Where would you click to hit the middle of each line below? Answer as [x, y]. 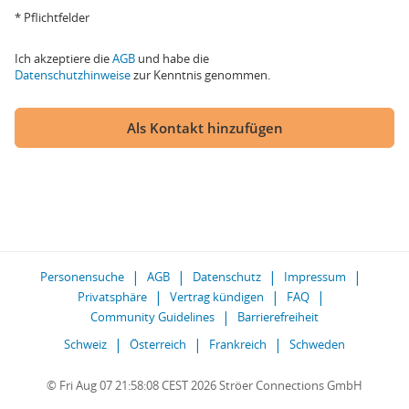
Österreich [158, 344]
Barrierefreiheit [278, 317]
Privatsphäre [112, 297]
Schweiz [85, 344]
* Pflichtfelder [52, 17]
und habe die [172, 58]
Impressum [315, 277]
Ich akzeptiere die [63, 58]
